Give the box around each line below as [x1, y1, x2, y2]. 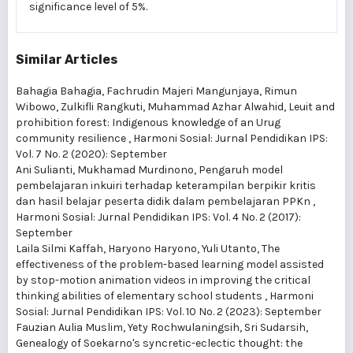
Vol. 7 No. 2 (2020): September [16, 147, 167, 162]
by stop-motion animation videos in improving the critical [16, 273, 310, 288]
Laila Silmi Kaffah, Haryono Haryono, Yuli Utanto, [16, 242, 262, 256]
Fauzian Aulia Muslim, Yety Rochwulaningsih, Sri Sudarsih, [16, 321, 308, 335]
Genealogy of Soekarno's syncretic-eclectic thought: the [16, 336, 303, 351]
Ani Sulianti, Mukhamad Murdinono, [16, 163, 199, 177]
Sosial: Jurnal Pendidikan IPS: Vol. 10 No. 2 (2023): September [16, 305, 321, 319]
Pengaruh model [199, 163, 283, 177]
